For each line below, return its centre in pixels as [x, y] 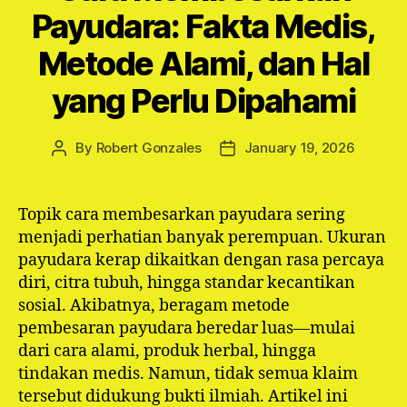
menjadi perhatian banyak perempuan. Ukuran [202, 238]
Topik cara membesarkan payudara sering [182, 215]
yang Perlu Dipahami [203, 101]
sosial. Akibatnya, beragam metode [154, 306]
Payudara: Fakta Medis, [203, 26]
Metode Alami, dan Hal [203, 64]
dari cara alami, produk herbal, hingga [167, 351]
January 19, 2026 [299, 148]
